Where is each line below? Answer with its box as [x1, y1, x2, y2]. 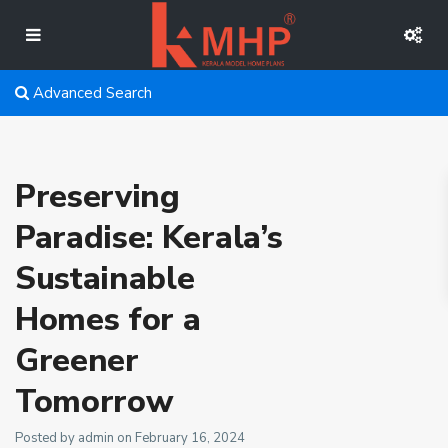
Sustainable [15, 257, 195, 300]
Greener [15, 339, 139, 382]
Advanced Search [29, 83, 152, 103]
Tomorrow [15, 380, 174, 423]
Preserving [15, 175, 180, 218]
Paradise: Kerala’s [15, 216, 283, 259]
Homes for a [15, 298, 201, 341]
